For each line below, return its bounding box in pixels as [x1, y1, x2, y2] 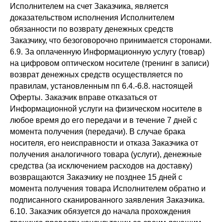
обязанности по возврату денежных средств [10, 25, 173, 33]
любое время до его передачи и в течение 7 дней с [10, 116, 197, 124]
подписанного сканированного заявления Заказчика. [10, 196, 205, 204]
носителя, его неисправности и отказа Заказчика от [10, 139, 198, 147]
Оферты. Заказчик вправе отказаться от [10, 93, 157, 102]
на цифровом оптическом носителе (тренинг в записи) [10, 59, 209, 67]
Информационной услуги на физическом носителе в [10, 105, 202, 113]
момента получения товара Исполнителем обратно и [10, 184, 206, 193]
